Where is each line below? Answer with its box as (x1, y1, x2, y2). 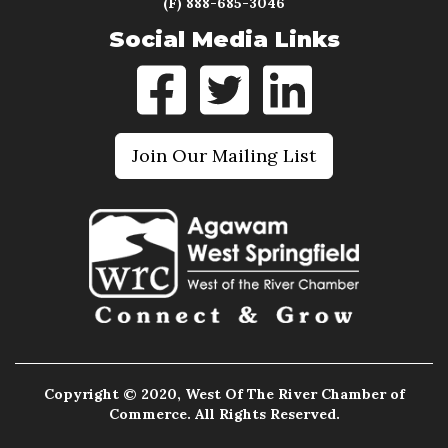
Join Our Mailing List (132, 143, 316, 167)
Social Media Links (108, 25, 340, 53)
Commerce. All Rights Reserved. (108, 405, 340, 424)
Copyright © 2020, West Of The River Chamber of (43, 385, 405, 404)
